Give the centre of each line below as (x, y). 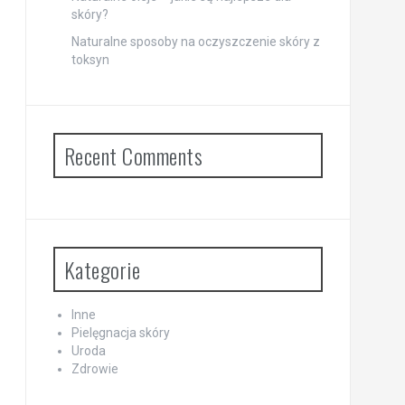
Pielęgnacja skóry (120, 332)
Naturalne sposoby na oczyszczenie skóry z (195, 41)
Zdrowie (94, 368)
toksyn (90, 59)
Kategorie (102, 269)
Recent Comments (133, 155)
